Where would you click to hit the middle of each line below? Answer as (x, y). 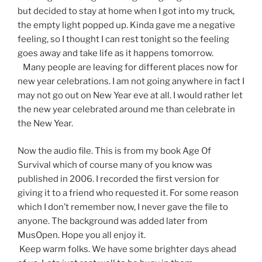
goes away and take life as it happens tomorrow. (116, 54)
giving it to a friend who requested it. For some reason (128, 193)
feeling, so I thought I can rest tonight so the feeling (123, 39)
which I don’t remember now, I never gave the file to (123, 207)
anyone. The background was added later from (113, 221)
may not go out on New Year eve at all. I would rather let (130, 96)
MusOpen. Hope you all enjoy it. (82, 235)
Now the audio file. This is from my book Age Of (114, 151)
